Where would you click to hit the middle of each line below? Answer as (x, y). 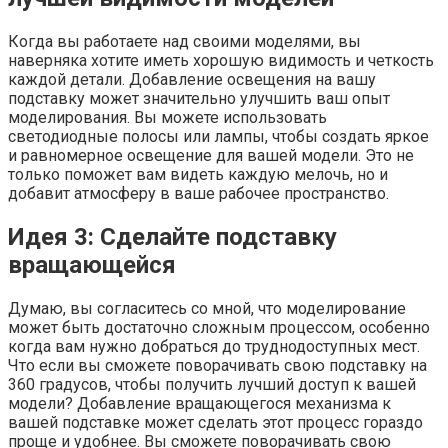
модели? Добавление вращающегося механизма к (199, 403)
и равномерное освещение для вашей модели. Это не (211, 155)
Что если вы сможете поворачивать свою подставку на (217, 365)
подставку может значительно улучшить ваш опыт (199, 98)
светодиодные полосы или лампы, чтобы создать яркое (218, 136)
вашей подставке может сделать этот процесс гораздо (215, 422)
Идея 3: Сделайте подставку (172, 236)
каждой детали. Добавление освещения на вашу (192, 79)
